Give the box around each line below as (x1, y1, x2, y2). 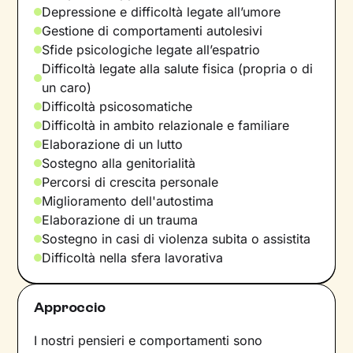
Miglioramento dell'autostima (42, 193, 214, 209)
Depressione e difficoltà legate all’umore (42, 4, 281, 20)
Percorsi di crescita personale (42, 174, 219, 190)
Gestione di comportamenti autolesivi (42, 23, 263, 39)
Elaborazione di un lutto (42, 136, 184, 152)
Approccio (34, 299, 106, 316)
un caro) (42, 80, 92, 95)
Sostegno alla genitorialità (42, 155, 196, 171)
